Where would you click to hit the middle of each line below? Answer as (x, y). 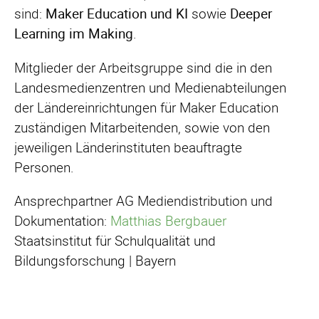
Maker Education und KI (117, 14)
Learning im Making (74, 34)
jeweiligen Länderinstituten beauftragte (128, 147)
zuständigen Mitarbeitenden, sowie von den (142, 127)
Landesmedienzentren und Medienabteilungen (150, 87)
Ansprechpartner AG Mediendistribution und (143, 200)
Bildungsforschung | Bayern (95, 260)
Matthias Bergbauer (168, 220)
